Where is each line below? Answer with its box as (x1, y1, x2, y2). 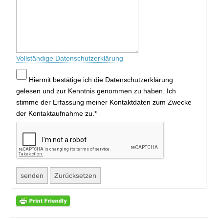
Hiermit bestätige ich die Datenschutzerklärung (29, 76, 173, 84)
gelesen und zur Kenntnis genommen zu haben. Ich (16, 87, 176, 95)
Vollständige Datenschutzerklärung (16, 54, 123, 62)
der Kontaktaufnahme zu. (16, 109, 94, 117)
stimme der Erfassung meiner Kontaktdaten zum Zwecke (16, 98, 192, 106)
